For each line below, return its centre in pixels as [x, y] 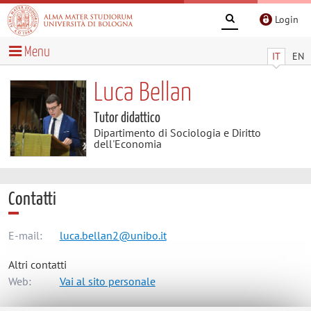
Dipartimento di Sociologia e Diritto [177, 132]
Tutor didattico [127, 118]
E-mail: [25, 236]
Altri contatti [37, 265]
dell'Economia [127, 143]
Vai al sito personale [107, 281]
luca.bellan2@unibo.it [113, 236]
